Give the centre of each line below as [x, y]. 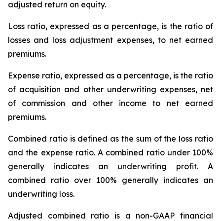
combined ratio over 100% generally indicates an [110, 180]
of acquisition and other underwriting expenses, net [110, 89]
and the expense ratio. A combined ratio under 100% [110, 152]
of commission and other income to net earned [110, 103]
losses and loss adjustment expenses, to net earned [110, 40]
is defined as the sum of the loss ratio [140, 139]
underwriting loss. [41, 194]
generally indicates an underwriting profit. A [110, 166]
